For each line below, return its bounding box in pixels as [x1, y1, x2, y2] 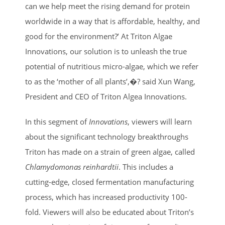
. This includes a [119, 161, 173, 172]
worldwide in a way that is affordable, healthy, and [25, 16, 200, 26]
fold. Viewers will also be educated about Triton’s [25, 206, 194, 217]
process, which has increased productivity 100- [25, 191, 187, 202]
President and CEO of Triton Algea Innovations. [25, 91, 187, 101]
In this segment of [25, 116, 89, 127]
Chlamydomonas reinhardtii [25, 161, 119, 172]
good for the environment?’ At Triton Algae [25, 31, 172, 41]
